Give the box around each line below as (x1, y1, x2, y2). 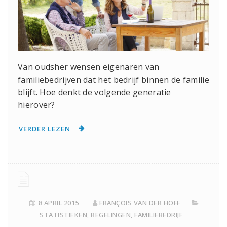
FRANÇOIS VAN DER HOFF (99, 198, 180, 207)
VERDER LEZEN (19, 124, 70, 133)
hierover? (18, 99, 55, 111)
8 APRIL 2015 (38, 198, 79, 207)
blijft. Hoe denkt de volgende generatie (18, 87, 171, 98)
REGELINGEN (91, 210, 131, 219)
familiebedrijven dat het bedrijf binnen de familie (18, 74, 209, 86)
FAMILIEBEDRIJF (134, 210, 182, 219)
